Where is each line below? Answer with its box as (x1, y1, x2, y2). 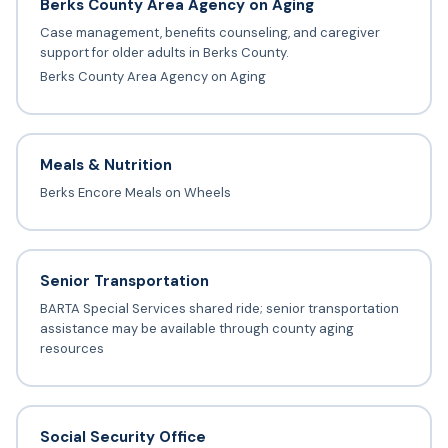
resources (39, 340, 104, 358)
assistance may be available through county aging (39, 320, 354, 338)
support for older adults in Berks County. (39, 44, 289, 62)
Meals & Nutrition (39, 155, 172, 176)
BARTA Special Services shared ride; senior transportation (39, 300, 399, 318)
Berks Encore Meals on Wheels (39, 184, 231, 202)
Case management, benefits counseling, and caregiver (39, 24, 380, 42)
